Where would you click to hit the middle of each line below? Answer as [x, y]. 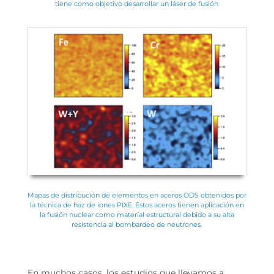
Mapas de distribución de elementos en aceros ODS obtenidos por [137, 195]
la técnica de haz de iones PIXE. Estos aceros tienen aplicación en [137, 205]
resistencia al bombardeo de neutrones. [137, 224]
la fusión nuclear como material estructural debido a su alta [137, 214]
